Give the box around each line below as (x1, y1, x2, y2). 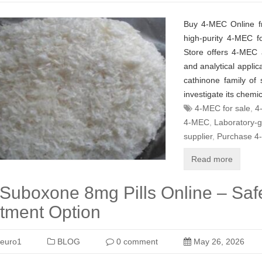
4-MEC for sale (195, 104, 250, 113)
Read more (191, 154, 233, 164)
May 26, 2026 (191, 237, 244, 246)
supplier (184, 132, 212, 141)
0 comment (114, 237, 158, 246)
